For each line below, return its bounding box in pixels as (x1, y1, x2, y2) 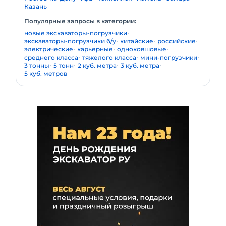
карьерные (77, 45, 113, 53)
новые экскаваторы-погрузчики (24, 29, 127, 37)
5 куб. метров (24, 70, 67, 77)
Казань (24, 3, 47, 10)
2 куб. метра (78, 62, 117, 69)
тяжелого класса (82, 53, 136, 61)
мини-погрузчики (140, 53, 197, 61)
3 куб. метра (121, 62, 159, 69)
